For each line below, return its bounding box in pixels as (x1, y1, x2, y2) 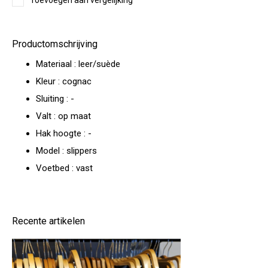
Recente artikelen (12, 215, 85, 227)
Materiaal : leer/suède (36, 59, 120, 69)
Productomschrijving (12, 38, 98, 50)
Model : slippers (36, 145, 97, 156)
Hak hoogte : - (36, 128, 92, 139)
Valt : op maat (36, 111, 91, 121)
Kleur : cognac (36, 76, 92, 87)
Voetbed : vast (36, 163, 93, 173)
